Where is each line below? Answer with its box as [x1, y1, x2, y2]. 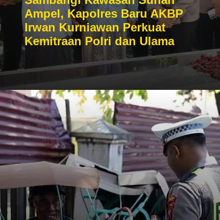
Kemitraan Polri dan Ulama [25, 34, 174, 48]
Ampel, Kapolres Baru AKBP [25, 7, 183, 20]
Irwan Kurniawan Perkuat [25, 21, 165, 34]
